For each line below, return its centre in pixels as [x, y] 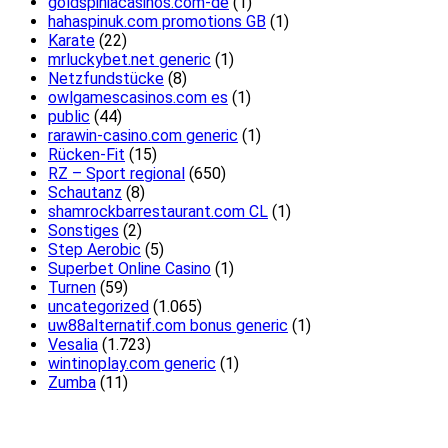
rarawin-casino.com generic [143, 136]
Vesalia [73, 345]
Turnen [72, 288]
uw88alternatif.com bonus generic [168, 326]
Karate [71, 41]
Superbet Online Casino [129, 269]
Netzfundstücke [106, 79]
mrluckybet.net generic [129, 60]
